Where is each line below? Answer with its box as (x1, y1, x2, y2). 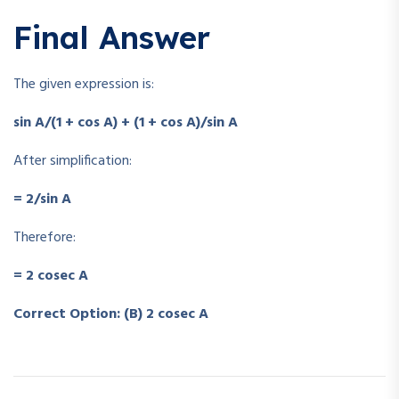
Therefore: (13, 225, 76, 249)
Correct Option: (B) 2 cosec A (13, 302, 208, 326)
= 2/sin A (13, 187, 71, 211)
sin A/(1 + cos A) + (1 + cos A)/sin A (13, 110, 238, 134)
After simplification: (13, 149, 132, 173)
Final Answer (13, 18, 210, 58)
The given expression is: (13, 72, 154, 96)
